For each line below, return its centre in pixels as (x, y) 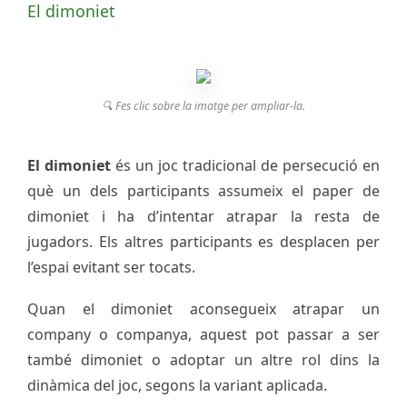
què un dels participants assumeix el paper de (203, 190)
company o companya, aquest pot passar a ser (203, 334)
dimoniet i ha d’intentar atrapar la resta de (203, 216)
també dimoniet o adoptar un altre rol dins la (203, 359)
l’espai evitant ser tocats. (111, 267)
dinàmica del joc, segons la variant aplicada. (177, 385)
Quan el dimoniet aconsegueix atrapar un (203, 308)
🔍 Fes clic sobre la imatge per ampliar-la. (203, 105)
